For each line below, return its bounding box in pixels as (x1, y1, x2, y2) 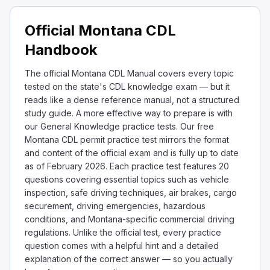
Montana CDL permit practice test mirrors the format (25, 134, 229, 145)
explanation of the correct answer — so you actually (25, 253, 233, 264)
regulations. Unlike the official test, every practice (25, 227, 221, 237)
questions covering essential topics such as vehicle (25, 174, 229, 184)
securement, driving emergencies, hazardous (25, 200, 206, 211)
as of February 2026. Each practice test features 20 (25, 160, 229, 171)
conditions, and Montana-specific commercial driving (25, 213, 234, 224)
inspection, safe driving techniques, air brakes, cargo (25, 187, 237, 198)
